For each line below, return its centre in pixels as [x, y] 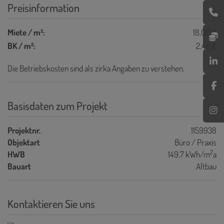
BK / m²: [21, 45]
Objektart [24, 142]
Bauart [19, 166]
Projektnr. [24, 130]
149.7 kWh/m [189, 154]
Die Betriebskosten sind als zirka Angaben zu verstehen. [96, 68]
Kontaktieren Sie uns [51, 203]
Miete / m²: [26, 32]
